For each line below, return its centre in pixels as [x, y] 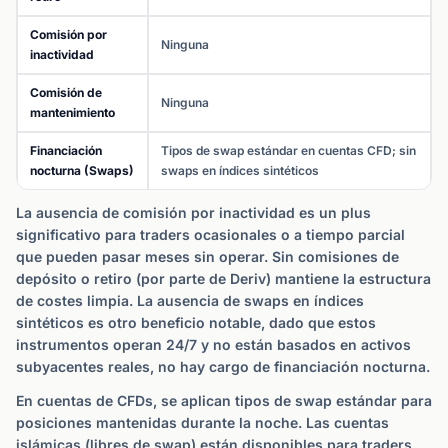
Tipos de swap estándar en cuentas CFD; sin [288, 150]
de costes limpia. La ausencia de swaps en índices [190, 300]
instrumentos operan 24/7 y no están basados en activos [213, 344]
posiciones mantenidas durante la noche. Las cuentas [202, 422]
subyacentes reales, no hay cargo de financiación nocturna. [223, 366]
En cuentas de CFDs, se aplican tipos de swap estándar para [224, 400]
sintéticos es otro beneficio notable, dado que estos [196, 322]
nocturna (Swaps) [82, 170]
